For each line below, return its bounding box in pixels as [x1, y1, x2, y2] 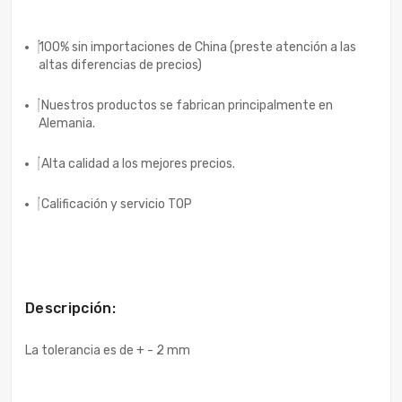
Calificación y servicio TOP [39, 196, 192, 212]
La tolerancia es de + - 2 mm [25, 342, 190, 358]
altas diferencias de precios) [39, 57, 202, 73]
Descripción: [25, 299, 116, 317]
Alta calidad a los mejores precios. [39, 155, 235, 171]
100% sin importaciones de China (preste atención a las [39, 39, 356, 55]
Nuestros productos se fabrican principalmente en [39, 97, 333, 113]
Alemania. [39, 115, 95, 131]
